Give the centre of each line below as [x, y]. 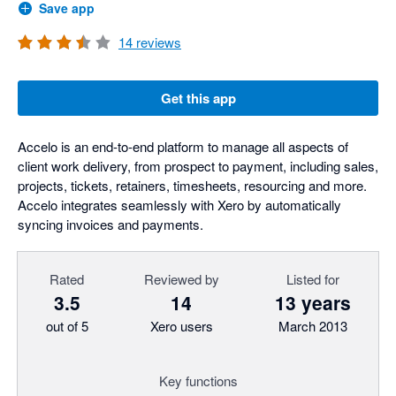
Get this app [198, 98]
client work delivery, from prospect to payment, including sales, [198, 166]
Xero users [181, 326]
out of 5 [67, 326]
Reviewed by [181, 279]
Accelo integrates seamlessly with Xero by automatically [179, 205]
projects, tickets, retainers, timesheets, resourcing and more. [192, 185]
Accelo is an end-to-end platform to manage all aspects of [183, 146]
